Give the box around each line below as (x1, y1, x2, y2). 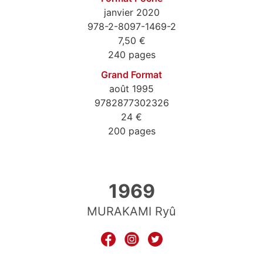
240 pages (107, 49, 156, 61)
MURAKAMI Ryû (87, 204, 176, 219)
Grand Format (101, 69, 162, 81)
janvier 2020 (103, 6, 160, 19)
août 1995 (109, 83, 154, 95)
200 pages (107, 125, 156, 137)
